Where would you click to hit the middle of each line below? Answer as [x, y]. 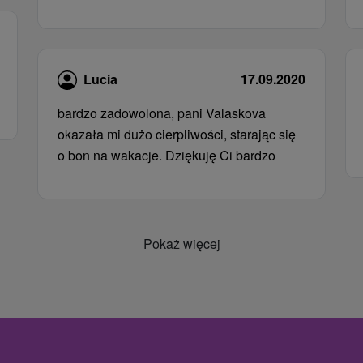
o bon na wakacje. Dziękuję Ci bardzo [167, 156]
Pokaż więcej [181, 244]
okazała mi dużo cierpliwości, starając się [177, 135]
